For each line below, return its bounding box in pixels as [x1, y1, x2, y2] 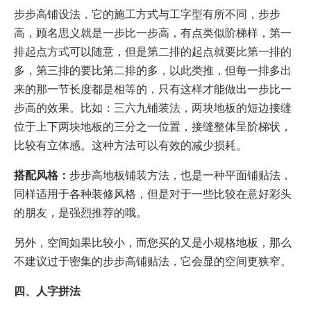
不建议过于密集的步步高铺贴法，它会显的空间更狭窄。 [14, 254, 292, 268]
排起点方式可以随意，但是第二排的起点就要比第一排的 [14, 44, 292, 58]
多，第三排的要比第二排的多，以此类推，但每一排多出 [14, 63, 292, 77]
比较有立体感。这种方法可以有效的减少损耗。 [14, 138, 247, 152]
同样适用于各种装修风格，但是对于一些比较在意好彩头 [14, 187, 292, 201]
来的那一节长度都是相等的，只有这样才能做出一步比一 [14, 82, 292, 96]
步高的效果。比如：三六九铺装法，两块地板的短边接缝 [14, 101, 292, 115]
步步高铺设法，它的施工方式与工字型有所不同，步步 [14, 7, 280, 21]
